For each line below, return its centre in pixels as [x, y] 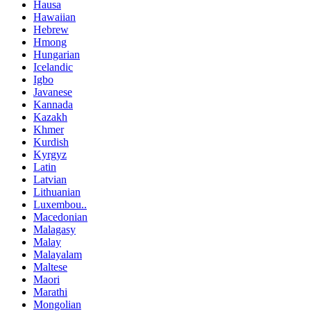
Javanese [53, 92]
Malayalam [58, 255]
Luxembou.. [60, 205]
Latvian [50, 180]
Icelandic [53, 67]
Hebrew [51, 30]
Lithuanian [57, 192]
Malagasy [54, 230]
